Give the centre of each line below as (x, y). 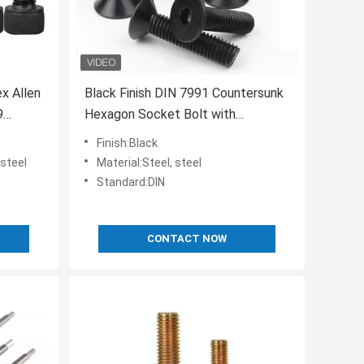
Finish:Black (127, 143)
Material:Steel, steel (149, 163)
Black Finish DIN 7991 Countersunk (184, 93)
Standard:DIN (131, 182)
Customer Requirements (154, 136)
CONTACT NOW (187, 239)
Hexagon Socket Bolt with (160, 115)
